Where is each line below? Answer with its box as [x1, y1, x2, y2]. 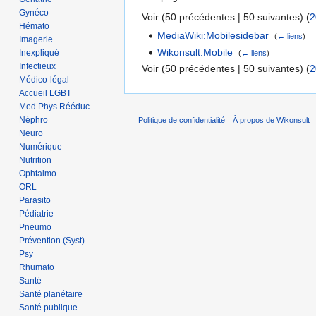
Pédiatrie [19, 208, 54, 219]
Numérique [19, 141, 63, 152]
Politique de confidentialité [138, 115, 225, 124]
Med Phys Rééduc [19, 101, 90, 111]
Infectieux [19, 61, 56, 71]
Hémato [19, 20, 50, 31]
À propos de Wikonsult [233, 115, 310, 124]
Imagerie [19, 34, 54, 44]
